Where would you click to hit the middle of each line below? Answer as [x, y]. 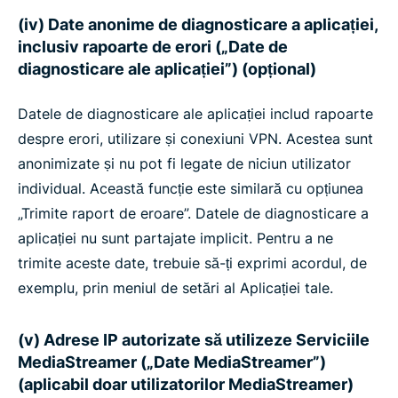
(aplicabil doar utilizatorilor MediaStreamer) [186, 384]
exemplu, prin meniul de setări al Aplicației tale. [175, 288]
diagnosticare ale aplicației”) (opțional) [167, 69]
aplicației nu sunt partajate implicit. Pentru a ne [175, 238]
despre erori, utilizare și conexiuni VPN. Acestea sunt [195, 139]
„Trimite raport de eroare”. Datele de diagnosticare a [193, 213]
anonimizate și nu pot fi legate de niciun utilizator [184, 163]
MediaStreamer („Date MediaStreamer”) [172, 362]
